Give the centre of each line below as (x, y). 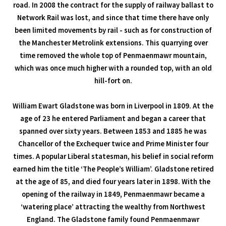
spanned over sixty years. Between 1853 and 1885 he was (113, 131)
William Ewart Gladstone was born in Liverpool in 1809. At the (113, 106)
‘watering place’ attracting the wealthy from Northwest (113, 207)
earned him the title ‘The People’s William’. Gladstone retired (113, 169)
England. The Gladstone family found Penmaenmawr (113, 219)
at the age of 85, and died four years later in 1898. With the (113, 181)
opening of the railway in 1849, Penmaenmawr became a (113, 194)
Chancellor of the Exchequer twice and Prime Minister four (113, 144)
